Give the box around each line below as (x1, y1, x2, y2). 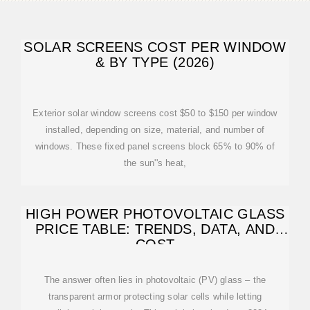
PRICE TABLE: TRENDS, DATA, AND (35, 221, 275, 237)
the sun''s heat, (123, 158, 187, 168)
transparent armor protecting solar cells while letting (48, 291, 262, 302)
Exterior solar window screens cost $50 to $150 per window (33, 108, 277, 118)
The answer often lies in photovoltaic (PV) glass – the (44, 275, 266, 285)
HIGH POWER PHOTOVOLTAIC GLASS (25, 206, 285, 221)
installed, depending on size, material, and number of (45, 125, 265, 135)
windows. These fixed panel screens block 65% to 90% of (35, 141, 275, 152)
